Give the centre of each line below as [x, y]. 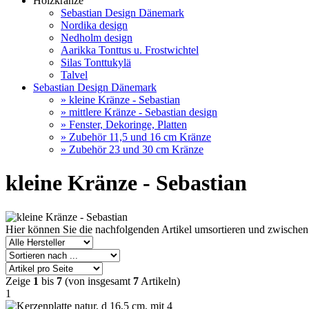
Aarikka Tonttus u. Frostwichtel [130, 50]
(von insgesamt [98, 281]
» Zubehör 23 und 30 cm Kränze [132, 149]
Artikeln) [159, 281]
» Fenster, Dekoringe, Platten [124, 124]
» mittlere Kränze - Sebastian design [139, 112]
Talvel [74, 75]
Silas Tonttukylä [96, 62]
